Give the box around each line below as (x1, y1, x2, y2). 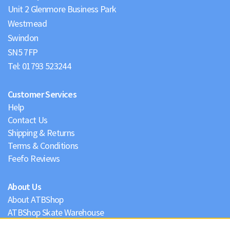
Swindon (8, 32, 39, 44)
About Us (8, 181, 41, 193)
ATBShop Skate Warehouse (8, 206, 104, 218)
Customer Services (8, 88, 77, 100)
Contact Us (8, 114, 48, 126)
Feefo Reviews (8, 152, 60, 164)
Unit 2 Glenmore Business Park (8, 3, 117, 15)
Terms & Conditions (8, 140, 79, 151)
